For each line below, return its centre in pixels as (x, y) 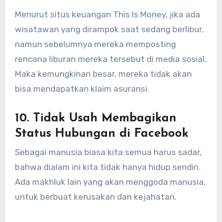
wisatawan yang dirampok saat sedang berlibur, (109, 29)
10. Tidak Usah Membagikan (95, 118)
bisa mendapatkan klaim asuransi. (82, 88)
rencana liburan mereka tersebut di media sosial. (111, 59)
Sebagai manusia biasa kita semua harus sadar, (108, 152)
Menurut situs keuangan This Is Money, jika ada (107, 14)
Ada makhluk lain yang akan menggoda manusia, (110, 182)
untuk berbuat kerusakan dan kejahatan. (95, 197)
